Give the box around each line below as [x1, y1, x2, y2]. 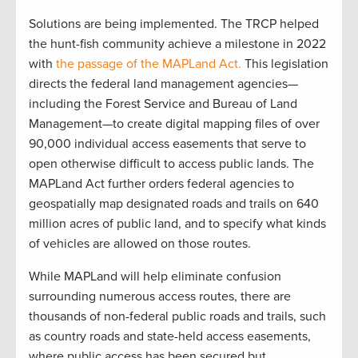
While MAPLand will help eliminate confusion [29, 268, 281, 285]
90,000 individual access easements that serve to [29, 136, 306, 153]
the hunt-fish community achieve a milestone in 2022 [29, 36, 326, 53]
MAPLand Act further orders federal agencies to [29, 176, 294, 193]
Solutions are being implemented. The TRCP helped [29, 16, 319, 33]
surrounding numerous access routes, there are [29, 288, 291, 305]
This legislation [241, 56, 328, 73]
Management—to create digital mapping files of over [29, 116, 320, 133]
